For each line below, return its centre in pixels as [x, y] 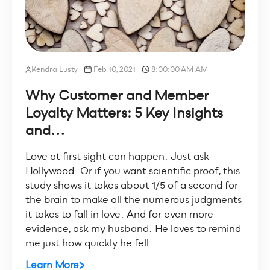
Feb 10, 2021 [114, 69]
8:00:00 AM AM [179, 69]
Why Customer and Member [117, 96]
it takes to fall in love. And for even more [119, 215]
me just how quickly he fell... [92, 243]
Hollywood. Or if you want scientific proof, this [132, 171]
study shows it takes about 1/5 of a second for [131, 186]
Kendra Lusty [54, 69]
